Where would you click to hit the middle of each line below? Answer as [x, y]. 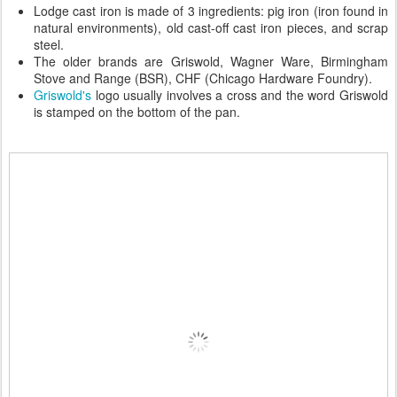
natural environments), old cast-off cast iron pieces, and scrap [211, 27]
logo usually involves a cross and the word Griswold [240, 95]
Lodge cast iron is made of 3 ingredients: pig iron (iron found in [211, 11]
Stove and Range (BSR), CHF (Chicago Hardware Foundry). [203, 78]
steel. [49, 44]
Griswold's [62, 95]
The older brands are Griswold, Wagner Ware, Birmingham [211, 61]
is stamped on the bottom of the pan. [137, 112]
